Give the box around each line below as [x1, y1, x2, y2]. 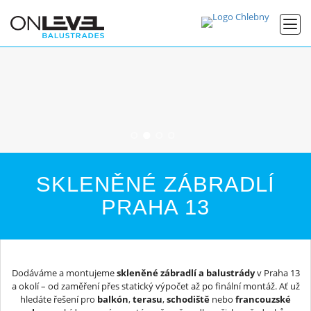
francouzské [235, 292, 291, 305]
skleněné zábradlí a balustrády [116, 266, 255, 279]
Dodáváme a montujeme [11, 266, 117, 279]
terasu [133, 292, 162, 305]
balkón [97, 292, 128, 305]
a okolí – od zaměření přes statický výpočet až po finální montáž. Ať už [11, 279, 300, 292]
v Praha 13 [254, 266, 300, 279]
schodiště [167, 292, 210, 305]
